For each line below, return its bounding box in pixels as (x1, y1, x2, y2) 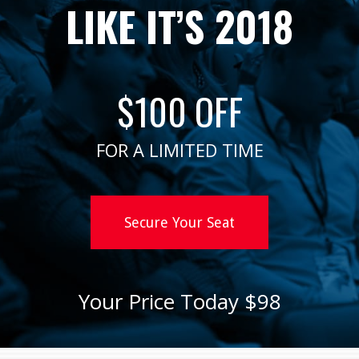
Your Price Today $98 (78, 286, 281, 316)
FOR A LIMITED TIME (95, 137, 264, 162)
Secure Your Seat (124, 213, 235, 231)
